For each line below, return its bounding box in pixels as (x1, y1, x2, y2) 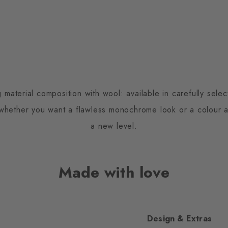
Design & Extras (147, 213, 212, 224)
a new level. (91, 120, 137, 132)
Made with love (58, 161, 170, 183)
